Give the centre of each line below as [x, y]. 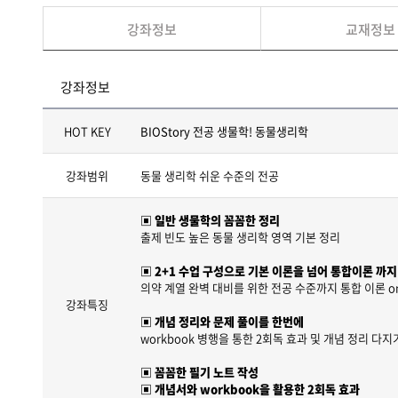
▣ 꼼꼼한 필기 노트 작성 [199, 372]
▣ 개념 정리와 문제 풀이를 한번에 [222, 321]
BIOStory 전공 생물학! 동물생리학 [224, 131]
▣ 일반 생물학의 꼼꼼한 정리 [210, 220]
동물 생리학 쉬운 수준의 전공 [210, 175]
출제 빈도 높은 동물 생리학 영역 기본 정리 [240, 237]
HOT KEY [87, 131]
